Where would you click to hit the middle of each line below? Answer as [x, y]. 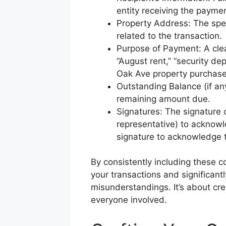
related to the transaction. [169, 36]
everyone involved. [129, 200]
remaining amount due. [163, 99]
